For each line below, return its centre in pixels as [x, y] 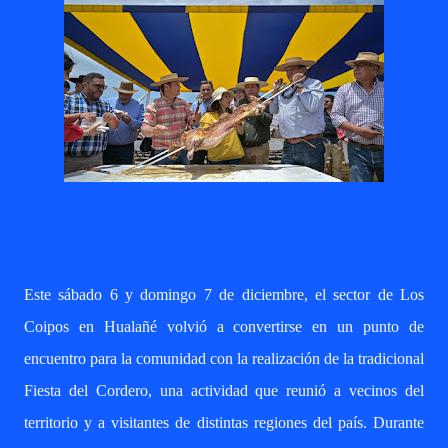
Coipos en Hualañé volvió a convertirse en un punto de [224, 326]
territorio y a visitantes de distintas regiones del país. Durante [224, 422]
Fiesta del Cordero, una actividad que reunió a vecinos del [224, 390]
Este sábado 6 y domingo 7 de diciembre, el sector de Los [224, 294]
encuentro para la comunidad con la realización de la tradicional [224, 358]
